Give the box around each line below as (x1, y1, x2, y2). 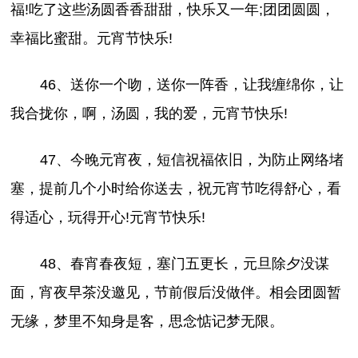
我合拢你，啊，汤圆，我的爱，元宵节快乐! (10, 105, 288, 122)
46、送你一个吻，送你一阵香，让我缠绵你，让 (39, 77, 344, 93)
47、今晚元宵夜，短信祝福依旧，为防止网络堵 (39, 152, 344, 169)
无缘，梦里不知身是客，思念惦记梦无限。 (10, 313, 284, 330)
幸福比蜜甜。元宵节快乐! (10, 30, 173, 47)
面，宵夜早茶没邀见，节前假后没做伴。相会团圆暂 (10, 284, 342, 301)
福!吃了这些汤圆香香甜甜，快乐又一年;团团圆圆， (10, 2, 336, 18)
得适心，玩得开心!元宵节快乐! (10, 209, 206, 226)
